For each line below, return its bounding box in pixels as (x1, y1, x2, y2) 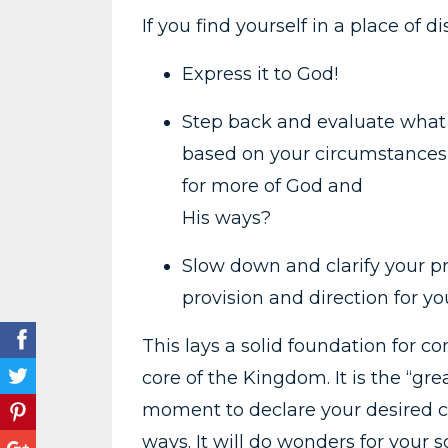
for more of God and (182, 174, 363, 197)
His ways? (182, 206, 271, 229)
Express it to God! (182, 62, 338, 85)
